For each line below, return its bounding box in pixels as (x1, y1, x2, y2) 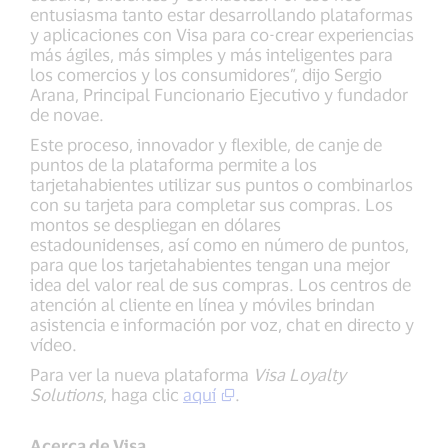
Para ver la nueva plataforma (30, 364, 253, 385)
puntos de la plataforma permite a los (30, 154, 317, 175)
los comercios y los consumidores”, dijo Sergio (30, 64, 382, 85)
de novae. (30, 104, 104, 125)
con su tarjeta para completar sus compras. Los (30, 194, 393, 215)
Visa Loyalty (253, 364, 346, 385)
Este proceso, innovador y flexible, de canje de (30, 134, 382, 155)
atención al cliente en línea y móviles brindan (30, 294, 375, 315)
